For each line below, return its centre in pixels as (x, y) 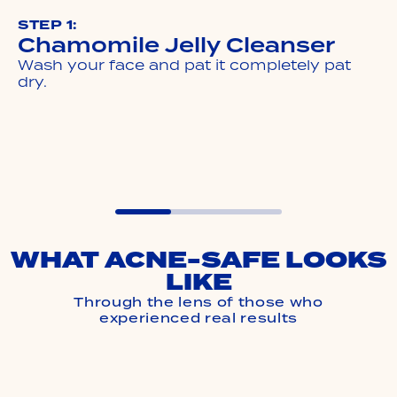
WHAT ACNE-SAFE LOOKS (198, 260)
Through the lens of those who (198, 302)
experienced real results (198, 318)
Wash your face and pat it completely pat (184, 65)
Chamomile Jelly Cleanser (176, 46)
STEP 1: (47, 26)
